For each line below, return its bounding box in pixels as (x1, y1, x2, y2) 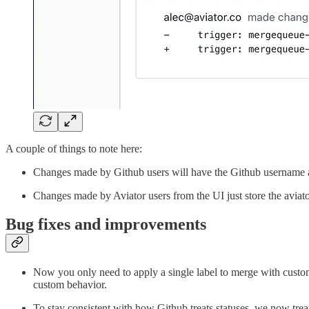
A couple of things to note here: (6, 142, 142, 154)
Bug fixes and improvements (6, 215, 206, 234)
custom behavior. (33, 279, 107, 291)
